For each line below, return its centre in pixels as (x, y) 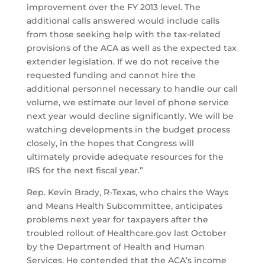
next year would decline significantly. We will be (130, 116)
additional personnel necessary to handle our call (132, 89)
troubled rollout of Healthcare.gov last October (126, 233)
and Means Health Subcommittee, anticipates (124, 206)
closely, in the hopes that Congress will (110, 143)
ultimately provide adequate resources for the (125, 157)
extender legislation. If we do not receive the (123, 62)
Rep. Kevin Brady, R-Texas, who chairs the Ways (127, 193)
